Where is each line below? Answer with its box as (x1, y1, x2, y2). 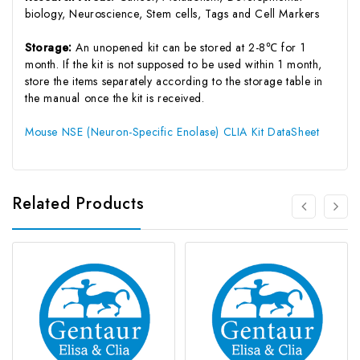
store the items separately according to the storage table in (25, 72, 324, 89)
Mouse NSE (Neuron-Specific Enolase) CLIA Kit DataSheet (25, 123, 320, 140)
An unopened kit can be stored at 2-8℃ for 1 (76, 39, 306, 55)
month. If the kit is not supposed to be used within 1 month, (25, 55, 323, 72)
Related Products (12, 191, 145, 215)
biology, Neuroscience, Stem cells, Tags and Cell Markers (25, 5, 320, 22)
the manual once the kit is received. (25, 89, 205, 106)
